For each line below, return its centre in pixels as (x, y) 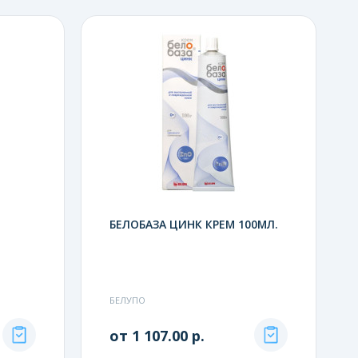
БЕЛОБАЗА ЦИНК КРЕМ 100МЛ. (193, 224)
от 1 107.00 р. (157, 335)
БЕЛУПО (127, 300)
